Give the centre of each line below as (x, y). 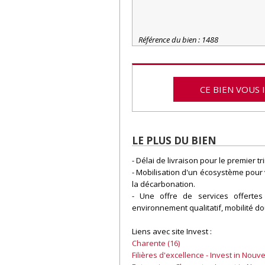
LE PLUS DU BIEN (174, 141)
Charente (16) (156, 243)
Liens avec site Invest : (173, 231)
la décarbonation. (164, 184)
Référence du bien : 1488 (178, 40)
